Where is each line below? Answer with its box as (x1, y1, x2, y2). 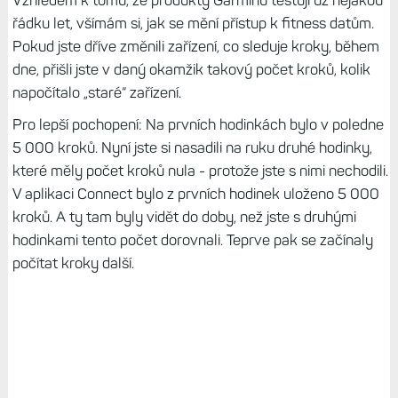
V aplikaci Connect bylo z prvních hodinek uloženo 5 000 (12, 184, 379, 203)
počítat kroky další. (12, 253, 134, 272)
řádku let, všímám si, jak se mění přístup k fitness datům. (12, 13, 374, 32)
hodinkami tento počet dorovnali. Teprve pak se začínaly (12, 230, 373, 249)
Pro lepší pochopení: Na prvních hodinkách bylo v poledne (12, 115, 384, 133)
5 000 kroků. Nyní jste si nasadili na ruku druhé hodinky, (12, 138, 372, 156)
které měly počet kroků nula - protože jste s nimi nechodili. (12, 161, 388, 179)
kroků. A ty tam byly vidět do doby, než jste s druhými (12, 207, 356, 226)
